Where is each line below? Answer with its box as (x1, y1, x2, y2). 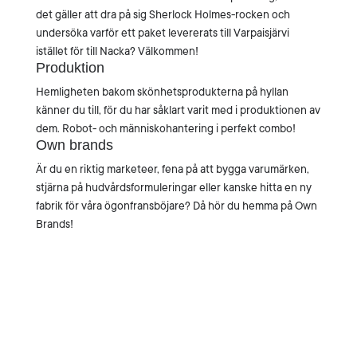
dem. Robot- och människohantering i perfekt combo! (35, 122, 296, 135)
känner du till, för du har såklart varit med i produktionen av (35, 104, 320, 116)
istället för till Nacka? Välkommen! (35, 45, 198, 57)
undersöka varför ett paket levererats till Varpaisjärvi (35, 26, 289, 39)
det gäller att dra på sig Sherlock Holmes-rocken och (35, 8, 290, 21)
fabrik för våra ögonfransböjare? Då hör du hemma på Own (35, 199, 317, 212)
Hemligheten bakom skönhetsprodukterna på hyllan (35, 85, 288, 98)
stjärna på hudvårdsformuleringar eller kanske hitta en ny (35, 181, 312, 194)
